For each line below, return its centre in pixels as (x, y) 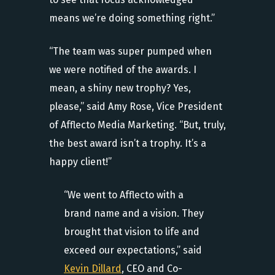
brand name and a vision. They (134, 213)
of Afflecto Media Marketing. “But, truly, (137, 125)
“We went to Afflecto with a (124, 195)
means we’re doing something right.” (132, 18)
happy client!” (80, 162)
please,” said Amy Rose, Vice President (136, 107)
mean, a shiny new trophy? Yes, (120, 88)
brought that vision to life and (132, 232)
